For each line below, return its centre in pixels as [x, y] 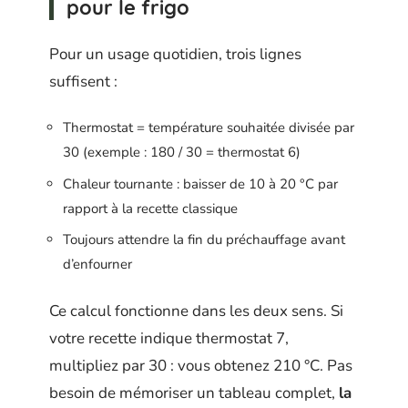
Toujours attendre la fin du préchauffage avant [204, 240]
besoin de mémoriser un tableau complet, [194, 393]
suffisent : [83, 81]
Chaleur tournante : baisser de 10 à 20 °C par [200, 184]
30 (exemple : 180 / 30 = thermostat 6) [182, 153]
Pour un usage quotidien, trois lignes [175, 54]
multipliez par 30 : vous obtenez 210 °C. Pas [201, 365]
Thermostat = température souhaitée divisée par [209, 128]
